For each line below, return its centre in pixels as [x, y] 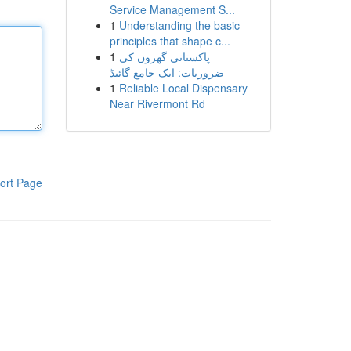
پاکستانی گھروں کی [164, 56]
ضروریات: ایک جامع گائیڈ [166, 72]
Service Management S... [172, 9]
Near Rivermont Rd [157, 103]
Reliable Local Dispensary [183, 88]
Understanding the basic [179, 25]
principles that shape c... [170, 41]
